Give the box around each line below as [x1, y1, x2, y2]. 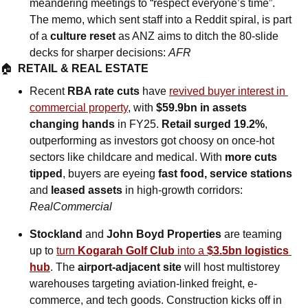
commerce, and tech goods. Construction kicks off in [30, 294, 282, 306]
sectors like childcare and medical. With [30, 151, 225, 163]
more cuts [225, 151, 277, 163]
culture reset [50, 30, 115, 42]
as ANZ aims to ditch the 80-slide [115, 30, 278, 42]
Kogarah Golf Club [78, 244, 175, 256]
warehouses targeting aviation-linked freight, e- [30, 277, 257, 289]
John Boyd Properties [104, 228, 221, 240]
